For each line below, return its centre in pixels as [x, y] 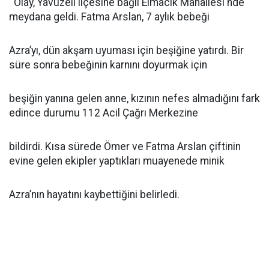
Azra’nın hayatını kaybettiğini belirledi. [94, 195]
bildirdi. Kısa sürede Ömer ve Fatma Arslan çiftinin [125, 147]
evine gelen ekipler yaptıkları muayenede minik [117, 161]
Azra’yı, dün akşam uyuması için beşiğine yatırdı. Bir [126, 50]
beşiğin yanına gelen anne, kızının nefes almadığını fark [134, 98]
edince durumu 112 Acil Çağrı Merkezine [104, 113]
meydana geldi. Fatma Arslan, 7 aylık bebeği [109, 17]
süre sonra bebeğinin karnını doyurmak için [108, 65]
